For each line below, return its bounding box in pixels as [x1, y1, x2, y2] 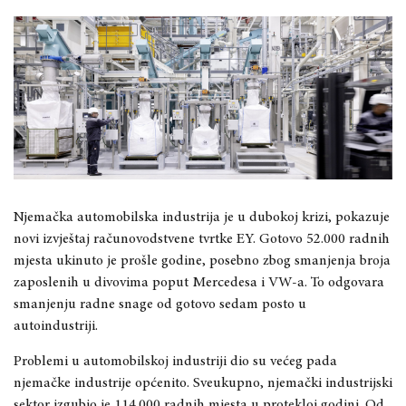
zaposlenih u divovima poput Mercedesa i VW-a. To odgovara [14, 275, 384, 290]
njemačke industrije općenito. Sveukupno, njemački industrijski [14, 375, 392, 391]
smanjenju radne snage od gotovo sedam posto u [14, 296, 306, 312]
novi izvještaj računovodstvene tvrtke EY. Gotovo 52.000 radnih [14, 231, 390, 246]
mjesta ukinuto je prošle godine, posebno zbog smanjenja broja [14, 253, 391, 268]
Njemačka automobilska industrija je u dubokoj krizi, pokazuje [14, 209, 390, 225]
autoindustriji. [14, 318, 98, 333]
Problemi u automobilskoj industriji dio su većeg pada [14, 353, 337, 369]
